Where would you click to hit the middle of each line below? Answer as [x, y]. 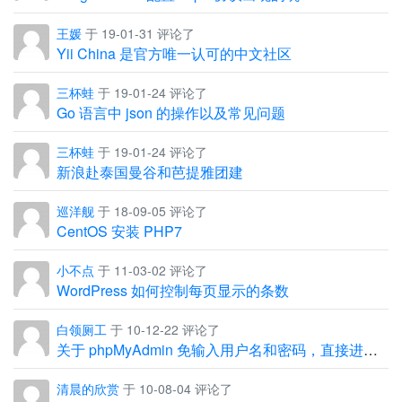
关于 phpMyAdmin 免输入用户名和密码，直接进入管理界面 [371, 349]
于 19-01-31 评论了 [138, 33]
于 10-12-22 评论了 [163, 329]
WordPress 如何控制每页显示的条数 [173, 290]
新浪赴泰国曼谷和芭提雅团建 [150, 171]
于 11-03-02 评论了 [151, 270]
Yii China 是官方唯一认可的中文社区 [174, 53]
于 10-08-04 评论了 [176, 388]
